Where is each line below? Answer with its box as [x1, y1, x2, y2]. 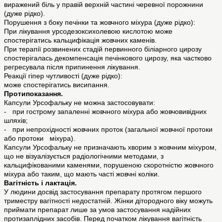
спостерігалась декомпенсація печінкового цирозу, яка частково [4, 54, 212, 62]
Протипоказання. [4, 90, 63, 98]
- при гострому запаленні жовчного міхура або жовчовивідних [4, 108, 207, 116]
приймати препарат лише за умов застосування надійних [4, 206, 191, 214]
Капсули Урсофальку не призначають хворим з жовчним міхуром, [4, 143, 217, 152]
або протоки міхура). [4, 134, 75, 143]
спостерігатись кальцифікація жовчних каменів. [4, 36, 157, 45]
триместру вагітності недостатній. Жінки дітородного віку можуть [4, 197, 213, 205]
